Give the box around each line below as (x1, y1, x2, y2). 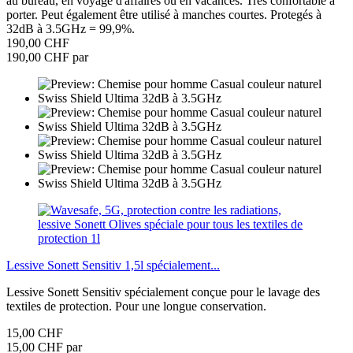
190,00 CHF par (6, 50, 88, 64)
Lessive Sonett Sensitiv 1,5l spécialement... (6, 258, 220, 272)
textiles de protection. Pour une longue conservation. (6, 299, 266, 313)
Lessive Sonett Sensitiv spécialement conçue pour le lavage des (6, 284, 320, 299)
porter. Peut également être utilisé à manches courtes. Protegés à (6, 7, 321, 21)
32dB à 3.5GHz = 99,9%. (6, 21, 135, 35)
